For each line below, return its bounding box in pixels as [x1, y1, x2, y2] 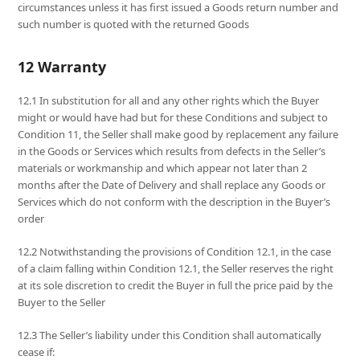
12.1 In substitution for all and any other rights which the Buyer [18, 93, 320, 108]
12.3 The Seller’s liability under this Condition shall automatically [18, 328, 322, 343]
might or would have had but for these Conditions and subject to [18, 110, 329, 125]
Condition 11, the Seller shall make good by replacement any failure [18, 127, 339, 142]
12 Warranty [18, 57, 107, 77]
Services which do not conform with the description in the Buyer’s [18, 194, 331, 210]
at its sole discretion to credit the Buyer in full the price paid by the [18, 278, 333, 293]
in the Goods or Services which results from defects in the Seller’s [18, 144, 326, 159]
